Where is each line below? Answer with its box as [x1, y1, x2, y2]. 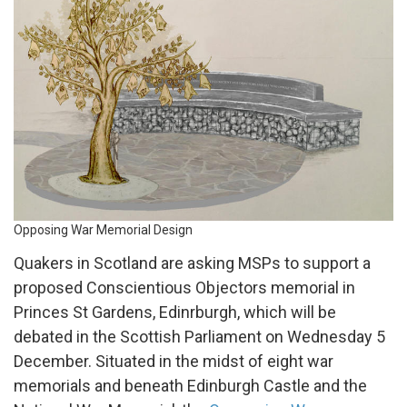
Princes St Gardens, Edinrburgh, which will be [14, 302, 336, 322]
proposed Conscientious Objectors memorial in [14, 277, 355, 297]
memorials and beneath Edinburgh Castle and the [14, 375, 367, 395]
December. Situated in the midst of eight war [14, 351, 333, 371]
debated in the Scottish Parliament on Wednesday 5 [14, 326, 385, 346]
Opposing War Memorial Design [14, 222, 193, 237]
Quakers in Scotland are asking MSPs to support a [14, 253, 371, 273]
